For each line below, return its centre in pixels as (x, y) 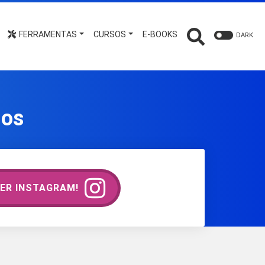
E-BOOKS (160, 34)
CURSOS (110, 34)
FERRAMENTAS (47, 34)
